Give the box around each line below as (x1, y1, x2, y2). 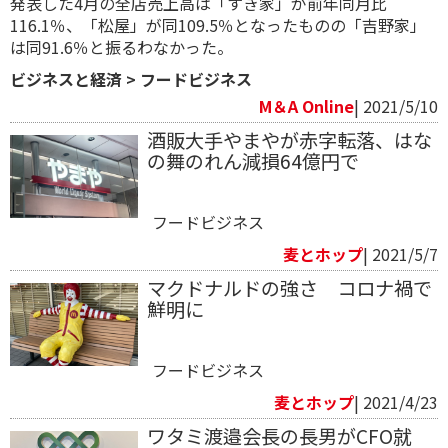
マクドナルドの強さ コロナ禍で (146, 274, 432, 303)
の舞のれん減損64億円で (146, 147, 359, 176)
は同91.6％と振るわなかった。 (10, 35, 233, 60)
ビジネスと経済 (10, 67, 122, 92)
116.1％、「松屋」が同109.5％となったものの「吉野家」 (10, 13, 426, 38)
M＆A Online (259, 94, 354, 119)
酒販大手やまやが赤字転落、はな (146, 126, 432, 155)
